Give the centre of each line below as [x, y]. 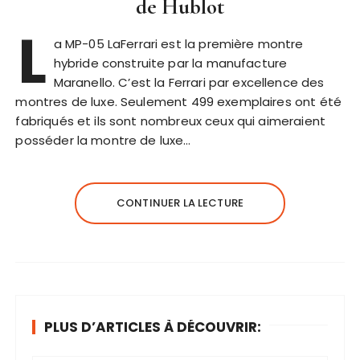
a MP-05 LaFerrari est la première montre [178, 44]
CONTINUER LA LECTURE [180, 203]
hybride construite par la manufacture [170, 63]
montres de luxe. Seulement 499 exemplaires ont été [178, 102]
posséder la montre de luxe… [103, 140]
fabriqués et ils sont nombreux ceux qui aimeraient [170, 121]
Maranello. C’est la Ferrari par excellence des [189, 82]
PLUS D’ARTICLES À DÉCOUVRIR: [153, 327]
